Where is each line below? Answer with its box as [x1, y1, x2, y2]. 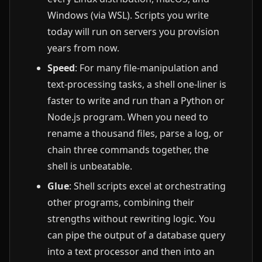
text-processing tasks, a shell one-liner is [47, 78, 226, 91]
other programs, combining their [47, 196, 194, 209]
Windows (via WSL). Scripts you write [47, 9, 209, 22]
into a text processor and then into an [47, 245, 215, 258]
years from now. [47, 42, 119, 54]
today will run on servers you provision [47, 25, 219, 38]
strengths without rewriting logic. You [47, 212, 215, 225]
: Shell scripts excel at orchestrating [69, 180, 226, 192]
